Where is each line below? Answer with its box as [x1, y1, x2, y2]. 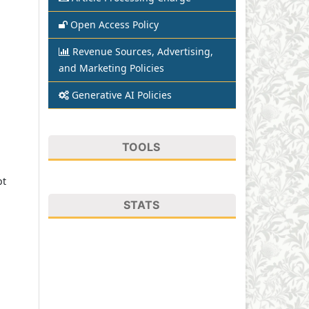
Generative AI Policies [72, 88, 172, 101]
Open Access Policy [70, 17, 159, 31]
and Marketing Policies [59, 61, 164, 74]
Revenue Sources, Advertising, [72, 44, 213, 58]
